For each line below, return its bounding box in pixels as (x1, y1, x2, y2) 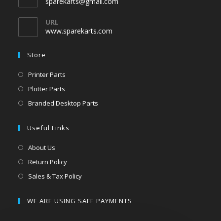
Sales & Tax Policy (28, 171, 82, 181)
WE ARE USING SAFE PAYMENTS (27, 196, 133, 205)
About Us (28, 143, 56, 152)
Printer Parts (28, 70, 66, 79)
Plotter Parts (28, 84, 66, 93)
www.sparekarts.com (45, 26, 113, 36)
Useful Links (27, 123, 70, 132)
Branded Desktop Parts (28, 98, 99, 108)
